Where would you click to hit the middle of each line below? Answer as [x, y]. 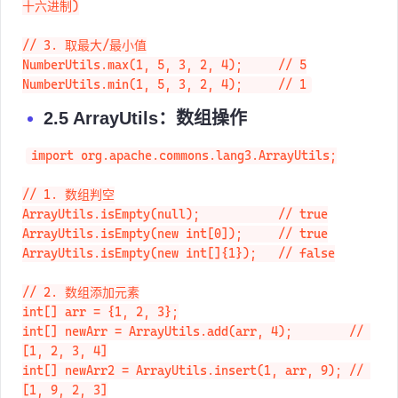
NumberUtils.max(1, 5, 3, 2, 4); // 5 [164, 84]
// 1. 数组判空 [68, 214]
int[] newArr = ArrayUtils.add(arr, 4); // [196, 350]
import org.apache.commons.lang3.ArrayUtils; [183, 175]
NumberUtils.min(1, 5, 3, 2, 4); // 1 [164, 103]
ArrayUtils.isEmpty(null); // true [175, 233]
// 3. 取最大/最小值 [84, 64]
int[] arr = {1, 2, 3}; [100, 331]
